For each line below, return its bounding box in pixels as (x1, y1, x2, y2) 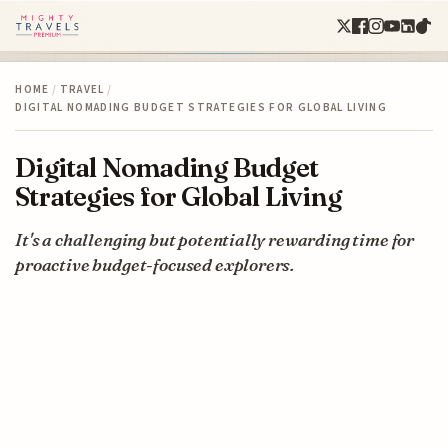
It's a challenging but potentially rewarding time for (15, 228, 415, 250)
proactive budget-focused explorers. (15, 253, 295, 275)
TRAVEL (59, 81, 105, 97)
